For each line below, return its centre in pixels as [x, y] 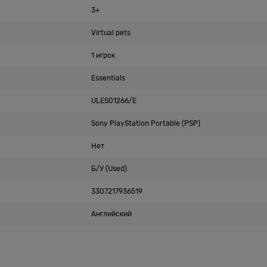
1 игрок [103, 55]
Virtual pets [111, 33]
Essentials [108, 78]
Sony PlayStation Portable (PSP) [145, 123]
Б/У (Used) [109, 169]
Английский [111, 214]
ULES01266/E [114, 101]
